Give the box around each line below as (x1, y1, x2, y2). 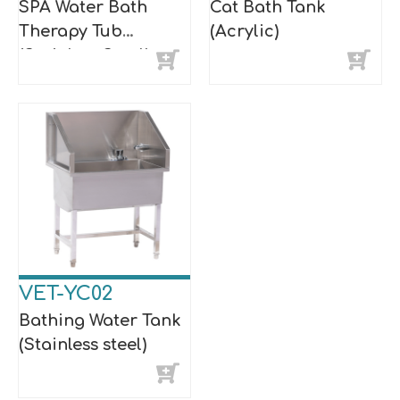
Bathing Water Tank (19, 311, 181, 329)
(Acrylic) (210, 21, 279, 40)
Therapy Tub (19, 21, 122, 40)
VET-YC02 (19, 282, 112, 304)
